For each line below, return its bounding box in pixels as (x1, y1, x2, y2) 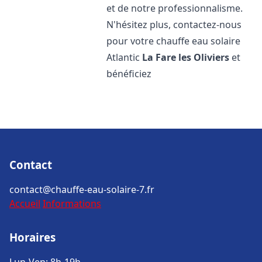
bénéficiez (106, 67, 152, 80)
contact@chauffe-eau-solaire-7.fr (9, 183, 154, 196)
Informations (43, 197, 101, 210)
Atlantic (106, 51, 143, 64)
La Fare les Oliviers (142, 51, 230, 64)
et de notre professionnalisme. (106, 2, 243, 15)
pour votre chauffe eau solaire (106, 35, 241, 47)
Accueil (9, 197, 40, 210)
